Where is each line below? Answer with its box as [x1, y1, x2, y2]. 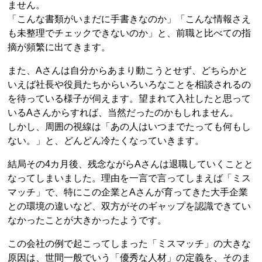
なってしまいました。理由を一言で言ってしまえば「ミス [8, 173, 251, 183]
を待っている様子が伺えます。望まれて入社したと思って [8, 94, 251, 104]
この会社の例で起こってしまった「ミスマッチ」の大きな [8, 239, 251, 249]
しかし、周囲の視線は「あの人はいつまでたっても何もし [8, 122, 251, 132]
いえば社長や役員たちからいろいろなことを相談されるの [8, 80, 251, 89]
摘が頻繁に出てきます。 [8, 42, 111, 52]
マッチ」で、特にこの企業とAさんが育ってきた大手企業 [8, 187, 249, 197]
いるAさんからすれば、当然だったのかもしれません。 [8, 108, 239, 118]
